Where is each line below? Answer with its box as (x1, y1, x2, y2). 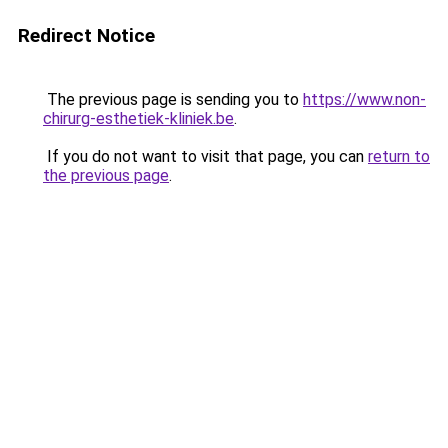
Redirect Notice (18, 24, 155, 47)
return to (368, 147, 430, 166)
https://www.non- (303, 90, 426, 109)
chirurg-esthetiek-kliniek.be (43, 109, 234, 128)
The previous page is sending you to (43, 90, 303, 109)
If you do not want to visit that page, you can (43, 147, 368, 166)
